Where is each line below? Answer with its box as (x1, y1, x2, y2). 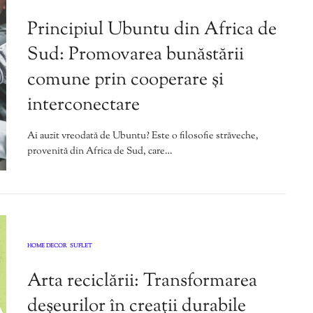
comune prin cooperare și (27, 67, 224, 94)
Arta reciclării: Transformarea (27, 268, 257, 294)
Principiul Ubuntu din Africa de (27, 17, 277, 43)
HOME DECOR (27, 241, 67, 250)
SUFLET (70, 241, 92, 250)
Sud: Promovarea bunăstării (27, 42, 244, 68)
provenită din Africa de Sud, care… (27, 145, 173, 159)
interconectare (27, 92, 140, 119)
